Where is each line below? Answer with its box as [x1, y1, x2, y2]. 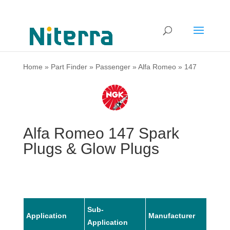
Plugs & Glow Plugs [23, 140, 159, 157]
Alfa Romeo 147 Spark [23, 124, 179, 142]
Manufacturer [148, 211, 195, 220]
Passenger [95, 63, 130, 71]
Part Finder [50, 63, 87, 71]
